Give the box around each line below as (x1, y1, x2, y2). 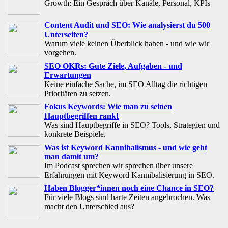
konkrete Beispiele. (44, 129, 106, 138)
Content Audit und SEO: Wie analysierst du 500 (44, 20, 210, 30)
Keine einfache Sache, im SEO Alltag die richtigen (44, 79, 207, 89)
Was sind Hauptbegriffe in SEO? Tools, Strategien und (44, 120, 220, 129)
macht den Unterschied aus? (44, 202, 134, 211)
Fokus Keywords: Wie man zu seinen (44, 102, 172, 111)
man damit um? (44, 152, 99, 161)
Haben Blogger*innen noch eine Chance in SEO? (44, 183, 214, 192)
